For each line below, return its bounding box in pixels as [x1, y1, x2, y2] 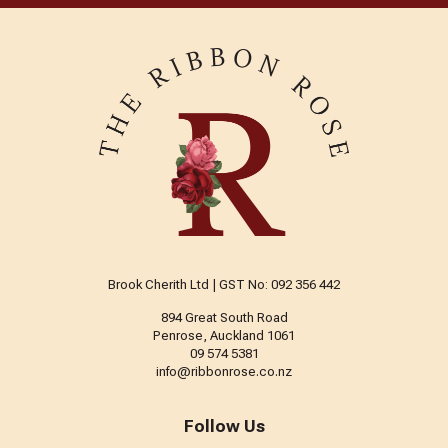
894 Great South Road [160, 309, 288, 325]
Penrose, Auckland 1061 [153, 327, 295, 343]
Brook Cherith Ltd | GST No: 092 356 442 [108, 276, 340, 292]
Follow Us [183, 415, 265, 436]
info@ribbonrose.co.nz [156, 363, 292, 379]
